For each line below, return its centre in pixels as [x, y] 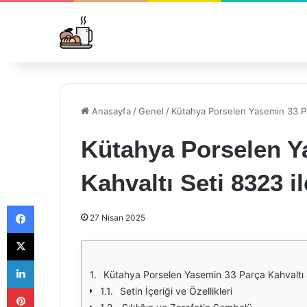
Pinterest [53, 287]
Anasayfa [110, 111]
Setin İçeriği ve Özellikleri [176, 291]
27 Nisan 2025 [118, 218]
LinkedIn [51, 260]
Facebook [54, 205]
